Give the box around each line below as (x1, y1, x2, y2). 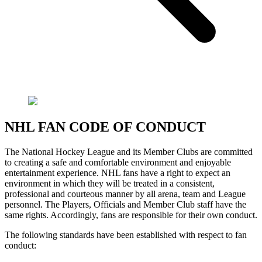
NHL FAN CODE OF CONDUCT (5, 119, 206, 135)
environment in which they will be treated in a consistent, (5, 178, 215, 188)
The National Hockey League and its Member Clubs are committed (5, 146, 253, 157)
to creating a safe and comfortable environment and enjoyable (5, 157, 231, 167)
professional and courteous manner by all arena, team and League (5, 188, 246, 199)
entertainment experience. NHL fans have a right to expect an (5, 167, 230, 178)
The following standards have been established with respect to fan (5, 229, 247, 240)
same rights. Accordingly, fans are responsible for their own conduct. (5, 209, 257, 220)
